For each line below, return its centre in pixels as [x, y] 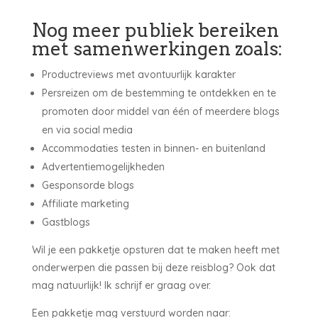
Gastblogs [66, 223]
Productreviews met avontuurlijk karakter [138, 75]
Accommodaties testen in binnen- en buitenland [153, 149]
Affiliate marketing [85, 204]
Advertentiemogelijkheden [103, 167]
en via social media [87, 130]
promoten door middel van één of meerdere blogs [160, 112]
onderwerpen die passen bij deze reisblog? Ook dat [153, 268]
